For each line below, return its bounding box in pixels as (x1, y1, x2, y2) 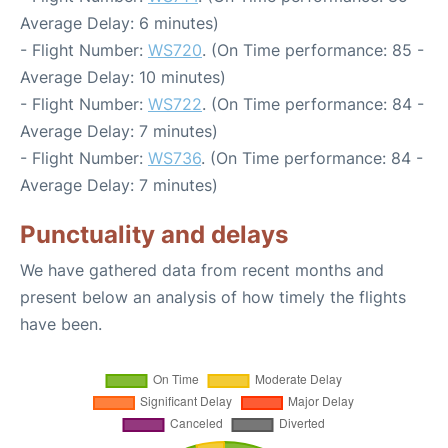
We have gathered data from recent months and (20, 260, 384, 280)
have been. (20, 314, 102, 334)
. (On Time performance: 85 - (202, 40, 424, 60)
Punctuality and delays (20, 220, 288, 249)
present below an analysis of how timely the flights (20, 287, 406, 307)
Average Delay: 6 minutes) (20, 13, 219, 33)
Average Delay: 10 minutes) (20, 67, 226, 87)
